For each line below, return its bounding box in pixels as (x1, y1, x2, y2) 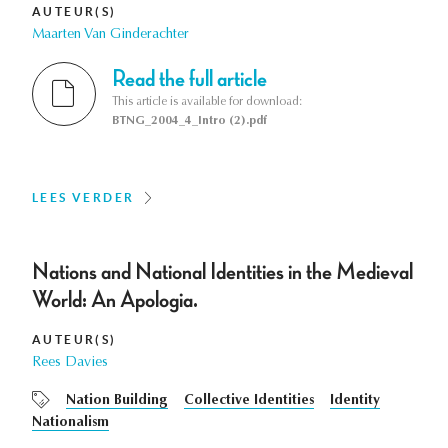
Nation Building (66, 394, 168, 409)
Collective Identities (184, 394, 314, 409)
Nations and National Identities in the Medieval (32, 260, 413, 285)
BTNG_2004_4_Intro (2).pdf (112, 115, 267, 128)
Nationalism (32, 416, 109, 431)
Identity (330, 394, 380, 409)
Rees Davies (32, 356, 108, 371)
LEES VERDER (32, 191, 135, 205)
